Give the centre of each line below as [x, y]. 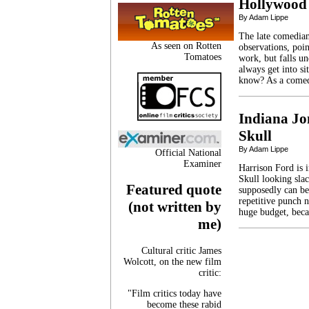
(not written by [175, 207]
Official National [188, 152]
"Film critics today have [175, 293]
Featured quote [174, 190]
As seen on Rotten [186, 46]
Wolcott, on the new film [172, 261]
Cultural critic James [181, 250]
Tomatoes [203, 57]
